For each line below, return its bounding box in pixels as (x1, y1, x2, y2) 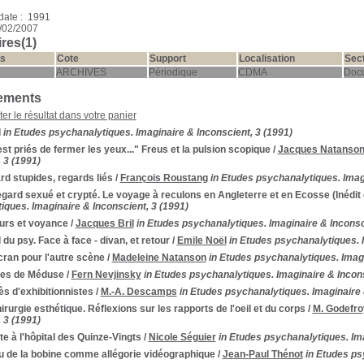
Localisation (238, 53, 295, 64)
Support (149, 53, 186, 64)
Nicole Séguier (148, 331, 216, 343)
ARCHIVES (55, 67, 106, 78)
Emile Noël (176, 235, 227, 246)
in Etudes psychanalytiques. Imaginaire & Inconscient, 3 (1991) (2, 127, 292, 138)
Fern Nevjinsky (71, 269, 141, 280)
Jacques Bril (75, 218, 134, 229)
